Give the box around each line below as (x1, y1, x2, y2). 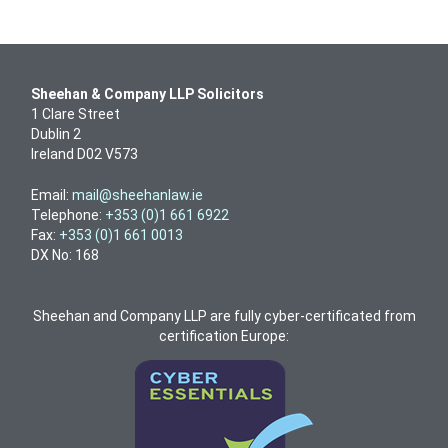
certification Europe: (159, 328, 289, 344)
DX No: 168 (31, 247, 99, 263)
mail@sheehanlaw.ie (72, 187, 203, 203)
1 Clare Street (31, 106, 120, 122)
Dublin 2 (31, 126, 81, 142)
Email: (31, 187, 72, 203)
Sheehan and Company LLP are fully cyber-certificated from (32, 308, 416, 324)
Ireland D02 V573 (31, 146, 138, 162)
